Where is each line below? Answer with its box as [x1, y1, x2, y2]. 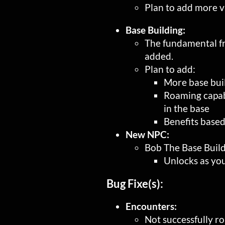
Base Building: [126, 24, 185, 36]
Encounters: [126, 200, 177, 212]
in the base [164, 102, 209, 114]
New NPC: [126, 129, 169, 140]
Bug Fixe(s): [106, 177, 163, 190]
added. [145, 50, 173, 62]
